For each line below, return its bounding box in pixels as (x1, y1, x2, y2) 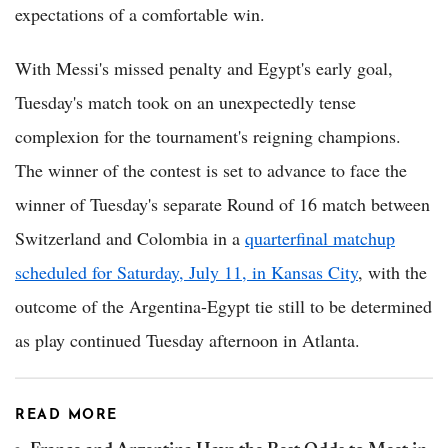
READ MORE (15, 407, 118, 423)
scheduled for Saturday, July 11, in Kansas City (15, 259, 358, 284)
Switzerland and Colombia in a (15, 225, 245, 250)
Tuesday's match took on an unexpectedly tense (15, 89, 356, 114)
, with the (358, 259, 427, 284)
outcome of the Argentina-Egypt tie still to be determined (15, 293, 432, 318)
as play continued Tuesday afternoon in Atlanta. (15, 327, 360, 352)
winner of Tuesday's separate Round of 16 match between (15, 191, 430, 216)
